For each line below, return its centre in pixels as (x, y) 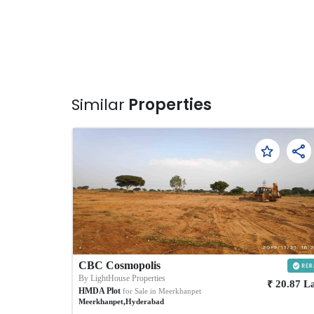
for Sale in (140, 291)
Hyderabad (145, 301)
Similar (98, 104)
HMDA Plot (100, 291)
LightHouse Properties (128, 278)
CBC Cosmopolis (120, 265)
